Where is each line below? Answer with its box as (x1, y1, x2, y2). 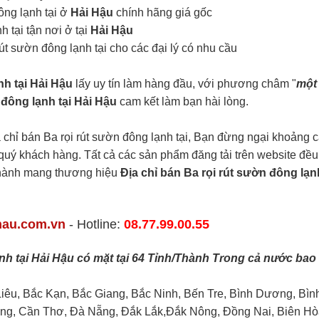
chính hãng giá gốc (113, 6, 212, 19)
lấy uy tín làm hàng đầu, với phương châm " (73, 78, 296, 90)
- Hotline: (66, 216, 125, 231)
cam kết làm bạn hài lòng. (117, 95, 249, 108)
